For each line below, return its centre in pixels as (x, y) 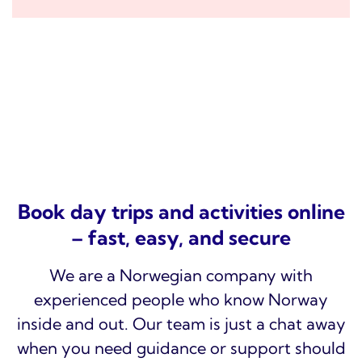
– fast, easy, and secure (181, 238)
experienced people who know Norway (181, 300)
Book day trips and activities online (181, 212)
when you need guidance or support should (181, 348)
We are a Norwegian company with (181, 276)
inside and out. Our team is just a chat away (181, 324)
